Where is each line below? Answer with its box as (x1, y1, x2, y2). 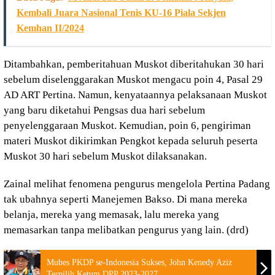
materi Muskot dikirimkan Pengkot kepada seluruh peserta (4, 134, 258, 147)
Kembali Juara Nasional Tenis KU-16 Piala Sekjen (17, 7, 226, 18)
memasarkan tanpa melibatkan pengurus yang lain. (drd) (4, 223, 249, 236)
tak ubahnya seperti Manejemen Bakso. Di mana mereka (4, 193, 247, 205)
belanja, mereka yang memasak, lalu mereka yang (4, 208, 219, 220)
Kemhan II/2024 (17, 22, 84, 33)
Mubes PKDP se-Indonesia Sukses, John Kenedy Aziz (47, 257, 232, 267)
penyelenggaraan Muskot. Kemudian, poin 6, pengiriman (4, 119, 251, 131)
